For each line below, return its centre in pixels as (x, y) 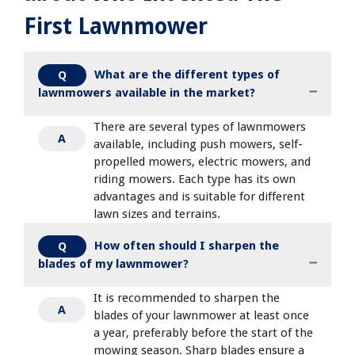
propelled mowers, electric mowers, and (202, 162)
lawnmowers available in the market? (147, 93)
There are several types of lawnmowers (200, 127)
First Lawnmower (116, 27)
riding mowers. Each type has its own (195, 179)
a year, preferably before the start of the (203, 333)
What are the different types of (187, 75)
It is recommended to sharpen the (187, 298)
